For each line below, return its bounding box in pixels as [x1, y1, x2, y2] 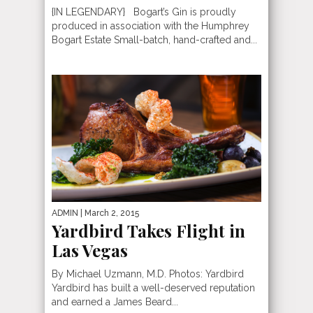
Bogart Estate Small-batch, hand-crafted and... [52, 34, 257, 45]
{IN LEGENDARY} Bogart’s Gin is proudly [52, 6, 236, 17]
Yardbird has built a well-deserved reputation [52, 282, 255, 293]
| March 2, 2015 [78, 208, 139, 218]
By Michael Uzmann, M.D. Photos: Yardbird [52, 268, 249, 279]
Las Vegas [52, 238, 128, 261]
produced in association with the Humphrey [52, 20, 249, 31]
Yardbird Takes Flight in [52, 219, 245, 242]
